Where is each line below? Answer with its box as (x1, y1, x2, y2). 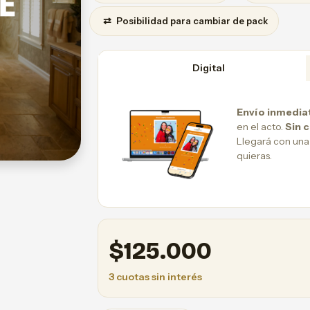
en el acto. (237, 120, 285, 133)
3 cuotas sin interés (109, 271, 202, 284)
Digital (192, 61, 226, 74)
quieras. (237, 149, 272, 162)
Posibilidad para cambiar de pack (114, 15, 268, 26)
